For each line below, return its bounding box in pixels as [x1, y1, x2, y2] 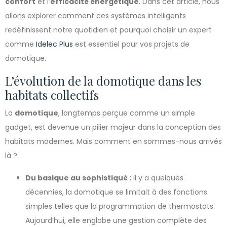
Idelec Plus [36, 39, 73, 49]
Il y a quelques [131, 173, 183, 183]
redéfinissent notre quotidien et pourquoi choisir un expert [5, 25, 212, 35]
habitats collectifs [5, 87, 99, 103]
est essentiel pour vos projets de [73, 39, 190, 49]
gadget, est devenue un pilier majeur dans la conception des [5, 122, 221, 132]
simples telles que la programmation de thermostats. [25, 201, 215, 211]
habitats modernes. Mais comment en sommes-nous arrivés [5, 136, 222, 146]
